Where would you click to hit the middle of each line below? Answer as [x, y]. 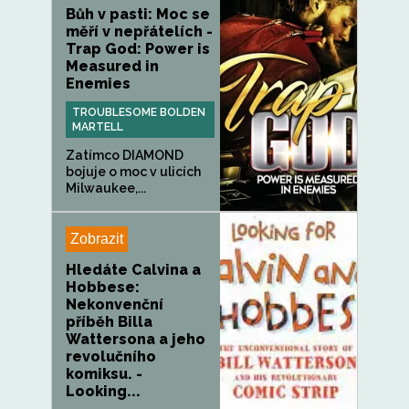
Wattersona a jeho [136, 339]
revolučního [111, 357]
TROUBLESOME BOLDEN [139, 112]
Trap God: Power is [138, 49]
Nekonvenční [115, 304]
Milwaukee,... [106, 188]
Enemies [98, 84]
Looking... [103, 391]
